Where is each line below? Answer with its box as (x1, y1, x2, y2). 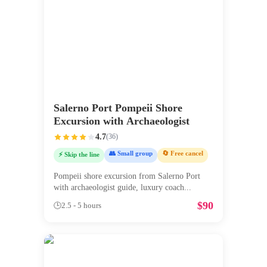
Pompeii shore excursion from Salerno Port (54, 172, 200, 181)
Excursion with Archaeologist (54, 114, 190, 127)
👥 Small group (109, 149, 153, 157)
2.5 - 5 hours (61, 201, 101, 210)
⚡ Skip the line (58, 150, 100, 158)
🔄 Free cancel (162, 149, 203, 157)
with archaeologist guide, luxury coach (54, 183, 184, 193)
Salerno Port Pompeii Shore (54, 101, 182, 114)
